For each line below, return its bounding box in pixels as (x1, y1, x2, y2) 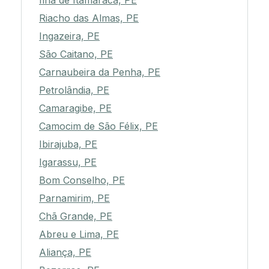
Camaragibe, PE (39, 102, 112, 115)
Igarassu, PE (39, 156, 97, 169)
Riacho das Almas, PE (39, 12, 139, 25)
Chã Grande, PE (39, 210, 112, 223)
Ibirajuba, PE (39, 138, 97, 151)
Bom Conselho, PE (39, 174, 125, 187)
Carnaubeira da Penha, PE (39, 66, 160, 79)
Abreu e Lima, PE (39, 228, 119, 241)
